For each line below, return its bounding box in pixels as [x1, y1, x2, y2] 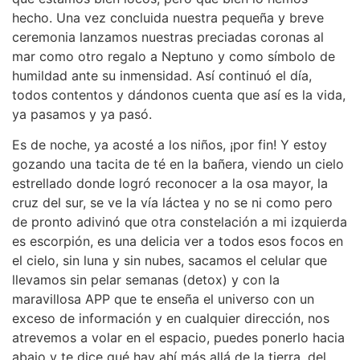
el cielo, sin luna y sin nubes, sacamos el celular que [12, 252, 327, 269]
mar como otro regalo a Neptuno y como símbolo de [12, 47, 335, 64]
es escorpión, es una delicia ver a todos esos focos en [12, 233, 343, 250]
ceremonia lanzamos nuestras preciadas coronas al [12, 28, 324, 45]
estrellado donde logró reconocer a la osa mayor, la [12, 175, 328, 192]
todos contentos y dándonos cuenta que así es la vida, [12, 86, 346, 103]
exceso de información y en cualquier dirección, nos [12, 310, 329, 327]
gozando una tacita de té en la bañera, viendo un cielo [12, 156, 344, 173]
